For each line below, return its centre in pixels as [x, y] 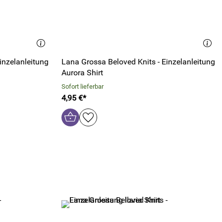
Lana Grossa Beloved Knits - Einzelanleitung [138, 62]
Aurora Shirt [82, 73]
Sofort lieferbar [83, 86]
